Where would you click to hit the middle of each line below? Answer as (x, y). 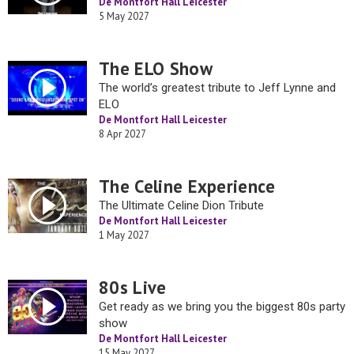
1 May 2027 (124, 235)
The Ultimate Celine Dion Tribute (181, 205)
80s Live (133, 287)
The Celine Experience (187, 186)
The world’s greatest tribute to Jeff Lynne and (217, 88)
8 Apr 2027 (122, 134)
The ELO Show (156, 68)
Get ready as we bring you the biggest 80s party (222, 307)
